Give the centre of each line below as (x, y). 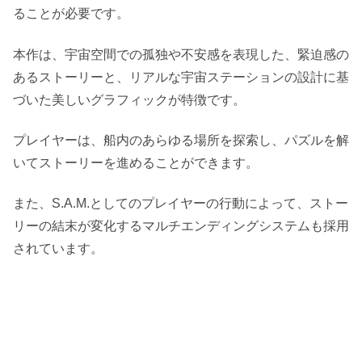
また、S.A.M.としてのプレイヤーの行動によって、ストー (181, 204)
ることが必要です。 (71, 14)
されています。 (58, 249)
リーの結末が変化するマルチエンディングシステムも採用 (181, 226)
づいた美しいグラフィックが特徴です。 (129, 99)
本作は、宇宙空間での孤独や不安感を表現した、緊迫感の (181, 54)
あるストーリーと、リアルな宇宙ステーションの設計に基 (181, 77)
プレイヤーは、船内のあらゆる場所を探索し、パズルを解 (181, 141)
